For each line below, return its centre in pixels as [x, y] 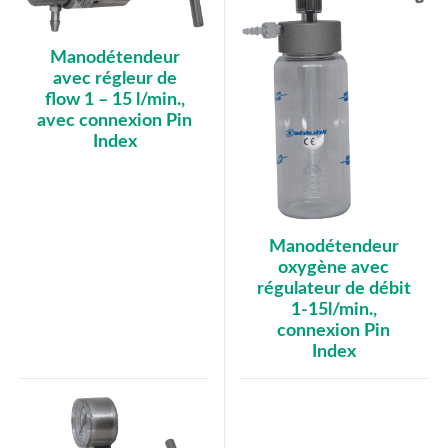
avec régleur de [114, 78]
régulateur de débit [333, 288]
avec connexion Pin [114, 120]
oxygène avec [333, 267]
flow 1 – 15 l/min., [114, 99]
